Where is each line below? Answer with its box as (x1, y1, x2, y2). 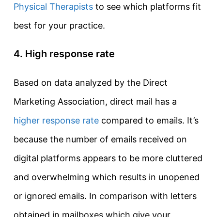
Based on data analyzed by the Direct (14, 77, 168, 88)
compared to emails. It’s (99, 115, 199, 126)
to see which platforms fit (93, 1, 201, 12)
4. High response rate (14, 48, 115, 60)
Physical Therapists (14, 1, 93, 12)
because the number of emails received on (14, 134, 187, 145)
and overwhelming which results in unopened (14, 172, 200, 183)
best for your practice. (14, 20, 105, 31)
